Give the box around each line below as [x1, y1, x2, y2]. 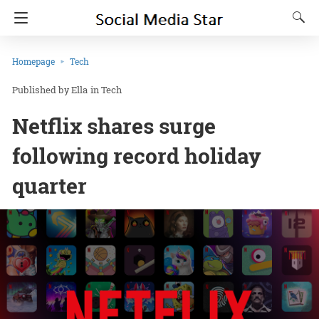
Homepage [12, 56, 55, 67]
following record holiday [12, 142, 261, 170]
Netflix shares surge [12, 112, 216, 140]
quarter [12, 172, 87, 200]
